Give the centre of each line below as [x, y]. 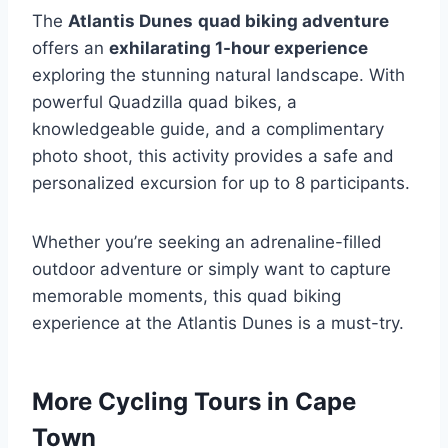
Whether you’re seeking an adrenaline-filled [207, 242]
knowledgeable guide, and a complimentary [208, 129]
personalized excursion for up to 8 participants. [221, 183]
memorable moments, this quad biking [186, 296]
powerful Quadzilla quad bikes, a [164, 102]
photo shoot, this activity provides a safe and [213, 156]
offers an [70, 48]
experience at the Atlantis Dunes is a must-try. [218, 323]
